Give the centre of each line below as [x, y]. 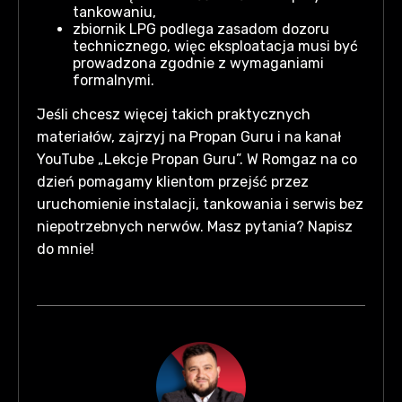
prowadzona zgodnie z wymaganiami [198, 63]
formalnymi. [114, 80]
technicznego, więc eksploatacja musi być [215, 46]
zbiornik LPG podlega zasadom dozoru [201, 29]
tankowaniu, [114, 12]
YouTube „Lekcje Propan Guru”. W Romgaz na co [197, 159]
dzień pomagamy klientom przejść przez [173, 181]
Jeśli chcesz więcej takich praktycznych [174, 114]
